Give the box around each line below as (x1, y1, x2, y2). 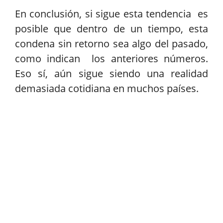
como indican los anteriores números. (15, 52, 208, 66)
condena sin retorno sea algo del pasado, (15, 37, 208, 51)
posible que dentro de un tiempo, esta (15, 22, 208, 36)
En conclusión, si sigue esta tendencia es (15, 7, 208, 21)
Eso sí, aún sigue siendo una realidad (15, 67, 208, 81)
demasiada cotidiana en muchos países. (15, 82, 199, 96)
